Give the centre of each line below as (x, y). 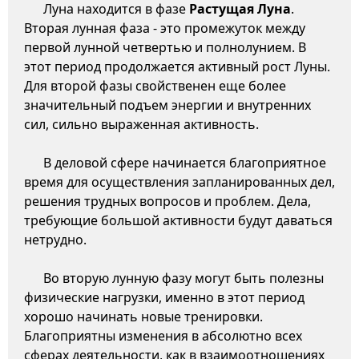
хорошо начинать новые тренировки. (143, 317)
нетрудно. (55, 240)
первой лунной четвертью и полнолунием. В (165, 48)
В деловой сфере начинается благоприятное (185, 163)
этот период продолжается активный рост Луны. (177, 67)
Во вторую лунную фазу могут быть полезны (184, 278)
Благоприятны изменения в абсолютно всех (163, 336)
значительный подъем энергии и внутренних (167, 105)
